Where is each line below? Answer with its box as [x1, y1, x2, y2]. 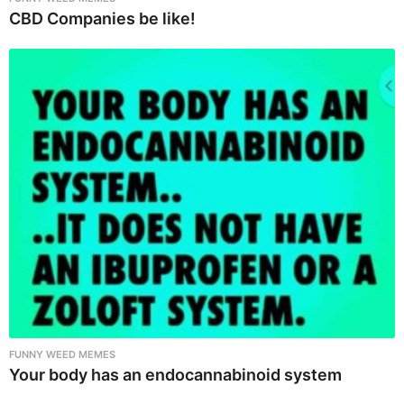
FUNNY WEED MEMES [9, 348, 115, 362]
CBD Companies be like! [9, 8, 196, 28]
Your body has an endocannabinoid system [9, 365, 342, 385]
